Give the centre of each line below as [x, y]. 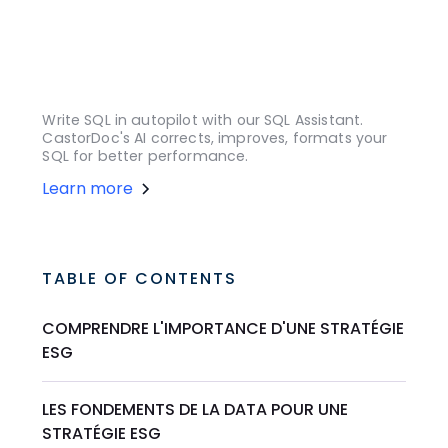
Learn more [88, 189]
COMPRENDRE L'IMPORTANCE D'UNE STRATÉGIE [223, 329]
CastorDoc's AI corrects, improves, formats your [215, 138]
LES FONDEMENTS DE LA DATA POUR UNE [195, 410]
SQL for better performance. [145, 156]
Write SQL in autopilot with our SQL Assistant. [203, 120]
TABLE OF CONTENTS [140, 279]
